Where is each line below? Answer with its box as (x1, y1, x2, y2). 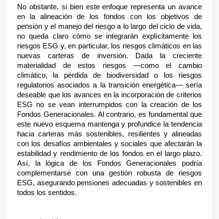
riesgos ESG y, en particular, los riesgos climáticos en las (17, 42, 202, 50)
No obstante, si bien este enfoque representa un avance (17, 3, 202, 11)
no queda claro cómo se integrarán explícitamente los (17, 32, 202, 40)
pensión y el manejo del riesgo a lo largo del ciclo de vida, (17, 22, 202, 30)
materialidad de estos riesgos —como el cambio (17, 62, 202, 69)
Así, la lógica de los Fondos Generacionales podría (17, 159, 202, 167)
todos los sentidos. (17, 189, 77, 197)
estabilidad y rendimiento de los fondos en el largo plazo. (17, 150, 202, 157)
